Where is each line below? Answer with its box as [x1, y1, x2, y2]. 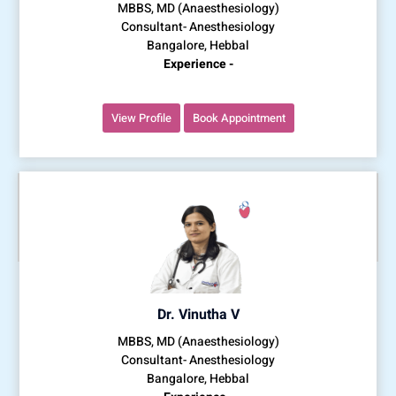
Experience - [163, 54, 233, 73]
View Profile [110, 109, 171, 126]
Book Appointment [192, 109, 286, 126]
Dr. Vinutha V [156, 303, 240, 325]
